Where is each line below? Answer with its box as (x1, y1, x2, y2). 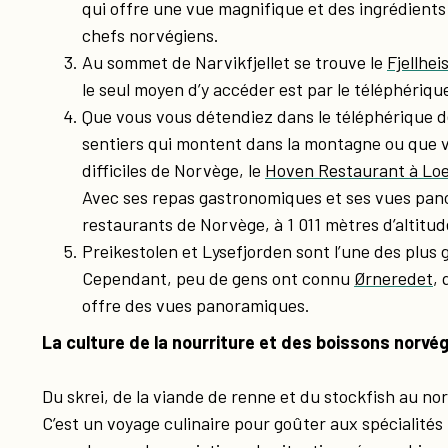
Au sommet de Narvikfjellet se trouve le (82, 51, 387, 73)
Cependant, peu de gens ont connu (82, 267, 354, 289)
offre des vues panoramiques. (82, 294, 310, 316)
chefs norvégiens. (82, 24, 219, 46)
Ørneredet (354, 267, 433, 289)
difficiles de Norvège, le (82, 159, 265, 181)
